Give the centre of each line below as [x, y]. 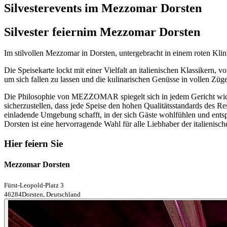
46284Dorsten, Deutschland [42, 194]
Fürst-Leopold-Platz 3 [34, 185]
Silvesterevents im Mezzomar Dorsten [103, 8]
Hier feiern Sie [33, 144]
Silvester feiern [44, 32]
